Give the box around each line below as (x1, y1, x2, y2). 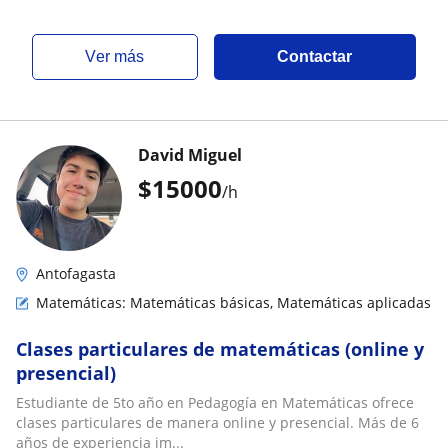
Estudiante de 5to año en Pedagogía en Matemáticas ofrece (16, 393, 414, 412)
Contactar (277, 48, 353, 65)
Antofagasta (36, 264, 116, 283)
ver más (96, 48, 145, 65)
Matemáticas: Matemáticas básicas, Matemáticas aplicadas (36, 293, 431, 312)
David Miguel (138, 144, 242, 166)
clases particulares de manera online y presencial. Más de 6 (16, 413, 419, 432)
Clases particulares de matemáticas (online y (16, 337, 424, 361)
